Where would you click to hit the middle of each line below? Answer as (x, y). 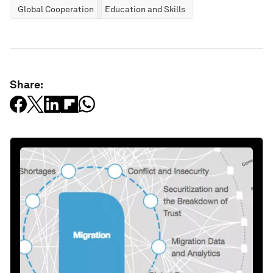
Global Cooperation (56, 9)
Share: (27, 84)
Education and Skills (145, 9)
